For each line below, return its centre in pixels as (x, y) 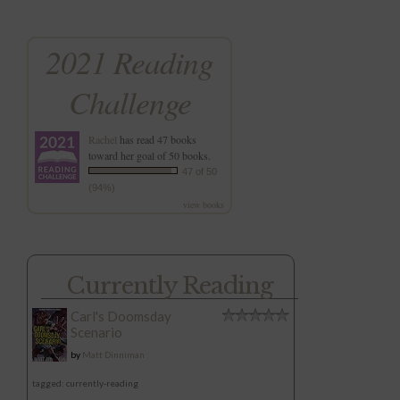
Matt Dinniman (113, 354)
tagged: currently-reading (85, 383)
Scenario (96, 332)
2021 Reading (129, 62)
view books (204, 204)
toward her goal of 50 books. (150, 155)
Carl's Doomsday (121, 316)
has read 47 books (157, 139)
